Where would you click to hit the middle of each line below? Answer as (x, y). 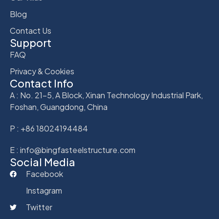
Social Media (43, 162)
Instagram (44, 191)
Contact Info (42, 84)
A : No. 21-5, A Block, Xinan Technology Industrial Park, (106, 95)
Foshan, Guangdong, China (59, 107)
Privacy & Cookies (42, 71)
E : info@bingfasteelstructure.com (73, 150)
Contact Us (31, 31)
